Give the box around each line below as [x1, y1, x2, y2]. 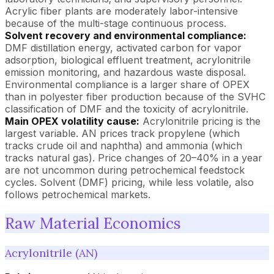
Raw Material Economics [5, 213, 181, 233]
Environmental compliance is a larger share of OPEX [5, 78, 250, 91]
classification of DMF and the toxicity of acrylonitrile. [5, 103, 248, 115]
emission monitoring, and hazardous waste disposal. [5, 66, 246, 78]
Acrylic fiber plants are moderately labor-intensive [5, 5, 238, 17]
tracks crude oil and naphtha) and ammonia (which [5, 139, 242, 152]
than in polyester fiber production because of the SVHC [5, 91, 265, 103]
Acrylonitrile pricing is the [139, 115, 261, 127]
